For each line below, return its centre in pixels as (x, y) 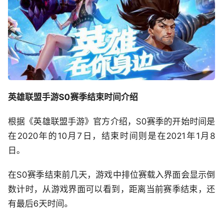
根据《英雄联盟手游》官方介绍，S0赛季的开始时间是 (111, 121)
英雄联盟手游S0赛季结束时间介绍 (73, 97)
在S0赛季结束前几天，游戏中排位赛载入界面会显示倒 (111, 174)
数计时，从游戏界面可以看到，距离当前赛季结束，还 (111, 189)
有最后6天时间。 (40, 203)
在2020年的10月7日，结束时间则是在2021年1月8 (111, 136)
